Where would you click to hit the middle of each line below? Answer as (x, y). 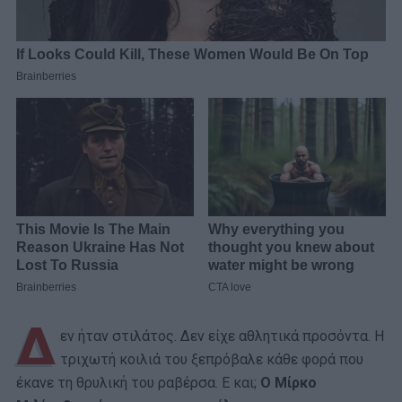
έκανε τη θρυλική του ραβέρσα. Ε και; (138, 383)
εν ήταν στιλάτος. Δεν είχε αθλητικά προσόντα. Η (222, 336)
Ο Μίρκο (288, 383)
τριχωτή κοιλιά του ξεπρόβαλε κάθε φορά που (212, 359)
